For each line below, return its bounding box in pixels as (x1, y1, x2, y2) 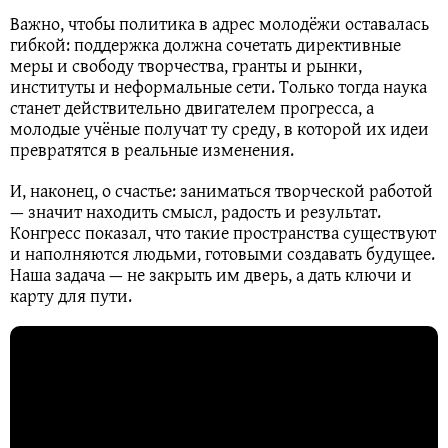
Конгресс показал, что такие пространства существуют (10, 218, 436, 246)
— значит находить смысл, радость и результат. (10, 197, 381, 225)
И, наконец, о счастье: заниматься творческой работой (10, 176, 433, 204)
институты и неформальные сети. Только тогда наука (10, 72, 427, 100)
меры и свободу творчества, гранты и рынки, (10, 51, 362, 79)
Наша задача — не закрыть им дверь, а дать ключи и (10, 260, 412, 288)
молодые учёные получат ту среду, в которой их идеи (10, 114, 429, 142)
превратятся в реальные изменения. (10, 135, 294, 163)
